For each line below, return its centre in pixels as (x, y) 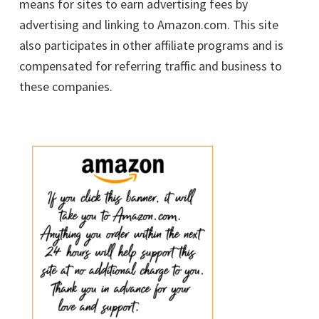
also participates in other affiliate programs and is (151, 45)
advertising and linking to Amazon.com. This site (149, 24)
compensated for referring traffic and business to (151, 66)
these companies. (66, 86)
